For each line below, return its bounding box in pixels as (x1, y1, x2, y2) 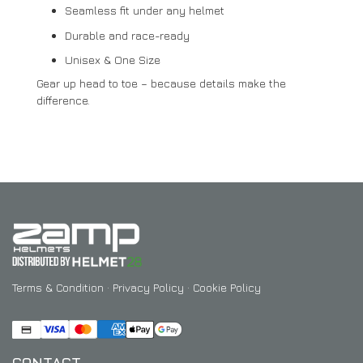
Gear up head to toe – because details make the (36, 76, 286, 90)
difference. (36, 93, 90, 107)
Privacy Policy (113, 280, 184, 295)
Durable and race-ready (65, 28, 190, 42)
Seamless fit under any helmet (65, 3, 224, 17)
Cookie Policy (193, 280, 261, 295)
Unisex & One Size (65, 53, 160, 66)
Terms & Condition (12, 280, 104, 295)
